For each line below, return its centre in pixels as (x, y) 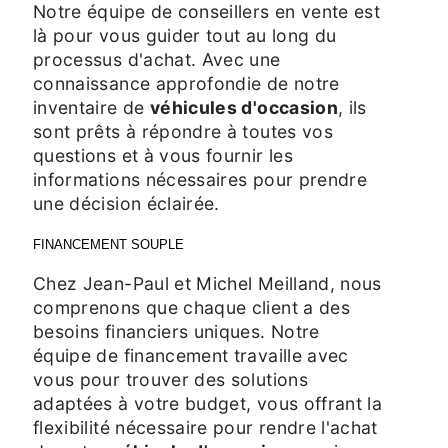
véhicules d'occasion (243, 107)
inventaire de (91, 107)
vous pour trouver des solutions (170, 379)
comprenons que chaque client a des (191, 307)
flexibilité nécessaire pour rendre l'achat (205, 427)
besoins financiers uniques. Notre (176, 331)
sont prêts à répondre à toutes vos (183, 131)
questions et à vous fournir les (163, 155)
